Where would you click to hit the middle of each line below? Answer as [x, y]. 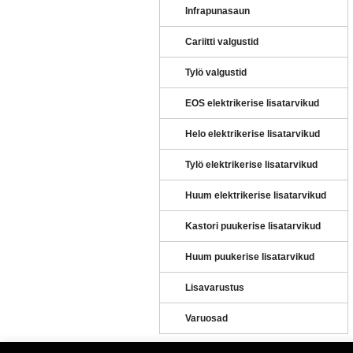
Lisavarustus [215, 288]
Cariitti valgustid [222, 42]
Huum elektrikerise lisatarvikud [256, 195]
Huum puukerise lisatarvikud [250, 257]
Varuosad [206, 318]
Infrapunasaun [217, 11]
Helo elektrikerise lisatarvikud [253, 134]
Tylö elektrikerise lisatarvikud [251, 165]
